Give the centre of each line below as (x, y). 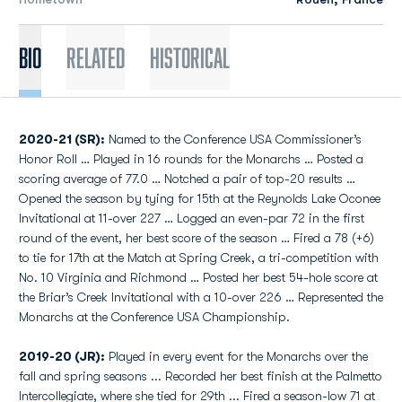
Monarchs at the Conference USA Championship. (154, 317)
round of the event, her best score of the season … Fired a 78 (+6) (197, 238)
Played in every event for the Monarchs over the (238, 356)
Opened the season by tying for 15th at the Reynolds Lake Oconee (200, 198)
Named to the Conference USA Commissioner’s (235, 139)
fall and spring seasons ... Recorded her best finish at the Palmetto (201, 376)
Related (96, 57)
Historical (190, 57)
